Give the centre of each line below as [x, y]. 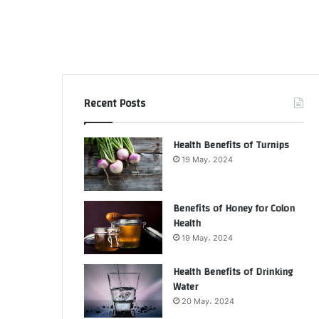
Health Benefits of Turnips [231, 145]
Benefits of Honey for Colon [234, 209]
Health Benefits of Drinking [233, 272]
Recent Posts [115, 104]
